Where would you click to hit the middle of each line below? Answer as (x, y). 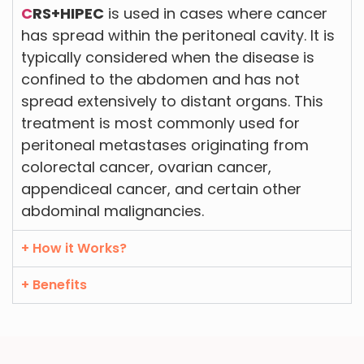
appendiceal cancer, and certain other (161, 189)
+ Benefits (54, 285)
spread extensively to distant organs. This (172, 102)
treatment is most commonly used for (160, 123)
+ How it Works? (74, 249)
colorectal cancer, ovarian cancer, (146, 167)
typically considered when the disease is (168, 58)
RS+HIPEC (68, 14)
